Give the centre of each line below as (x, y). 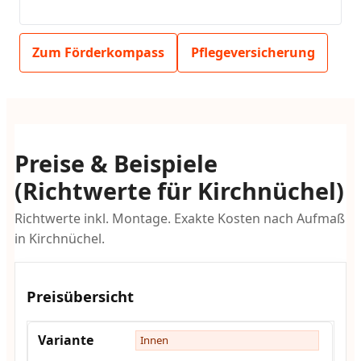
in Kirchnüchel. (59, 239)
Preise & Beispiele (116, 163)
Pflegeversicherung (253, 52)
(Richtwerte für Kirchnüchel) (179, 190)
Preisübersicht (81, 296)
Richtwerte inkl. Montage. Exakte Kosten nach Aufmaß (179, 219)
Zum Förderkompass (99, 52)
